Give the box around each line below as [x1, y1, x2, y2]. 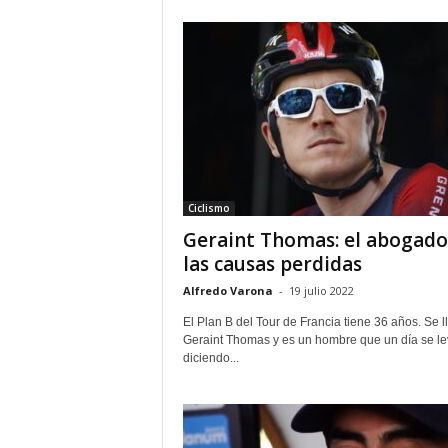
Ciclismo [187, 201, 230, 215]
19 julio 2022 [288, 283, 354, 298]
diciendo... [182, 351, 239, 365]
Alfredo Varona [182, 283, 273, 298]
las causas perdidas [182, 251, 362, 277]
